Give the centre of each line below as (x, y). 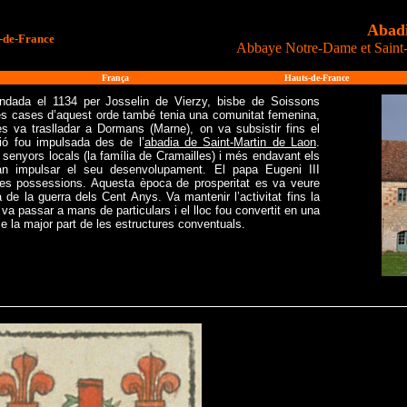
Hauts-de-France (316, 78)
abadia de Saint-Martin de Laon (230, 142)
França (115, 78)
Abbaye (258, 48)
